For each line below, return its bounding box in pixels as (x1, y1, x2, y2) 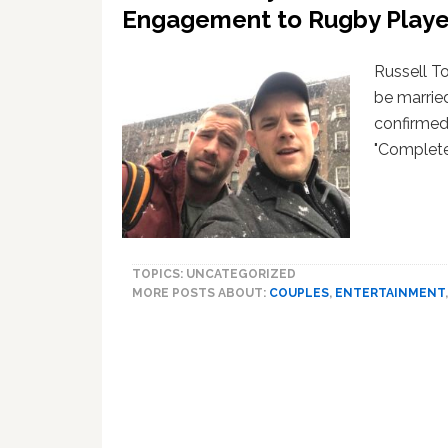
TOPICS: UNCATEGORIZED (132, 267, 296, 282)
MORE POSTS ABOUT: (132, 286, 269, 301)
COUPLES (269, 286, 329, 301)
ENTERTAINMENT (335, 286, 445, 301)
